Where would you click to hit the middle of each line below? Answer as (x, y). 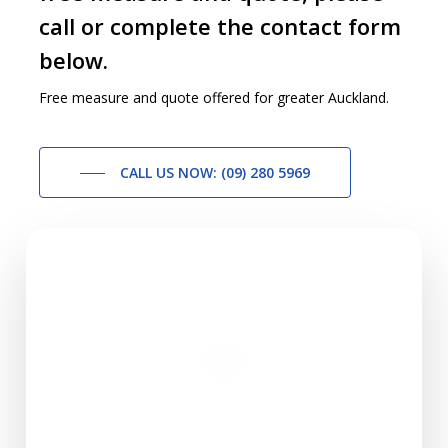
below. (74, 59)
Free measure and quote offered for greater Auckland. (214, 97)
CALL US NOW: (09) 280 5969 (215, 172)
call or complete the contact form (220, 25)
